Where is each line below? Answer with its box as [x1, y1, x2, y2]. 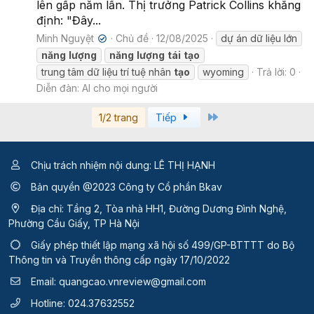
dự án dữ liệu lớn [221, 32, 298, 44]
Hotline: [28, 296, 68, 309]
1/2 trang [98, 111, 138, 123]
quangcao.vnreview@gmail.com [59, 275, 206, 287]
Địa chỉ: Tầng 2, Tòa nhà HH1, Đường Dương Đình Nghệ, [28, 202, 287, 214]
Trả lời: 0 [257, 65, 296, 78]
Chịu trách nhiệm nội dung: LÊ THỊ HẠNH [28, 158, 215, 171]
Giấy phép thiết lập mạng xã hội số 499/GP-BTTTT [31, 238, 264, 251]
